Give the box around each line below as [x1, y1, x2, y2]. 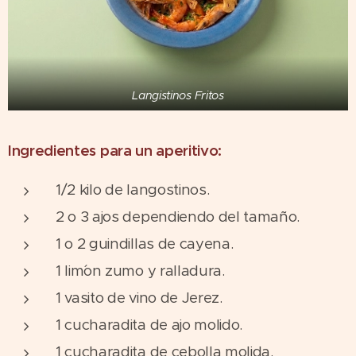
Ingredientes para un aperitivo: [8, 141, 222, 160]
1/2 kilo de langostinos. [56, 180, 210, 199]
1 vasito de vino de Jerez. [56, 288, 222, 307]
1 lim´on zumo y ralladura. [56, 261, 225, 280]
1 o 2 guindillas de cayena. [56, 234, 234, 253]
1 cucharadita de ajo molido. [56, 315, 243, 334]
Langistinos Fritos [132, 87, 224, 103]
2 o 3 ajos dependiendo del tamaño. [56, 207, 300, 226]
